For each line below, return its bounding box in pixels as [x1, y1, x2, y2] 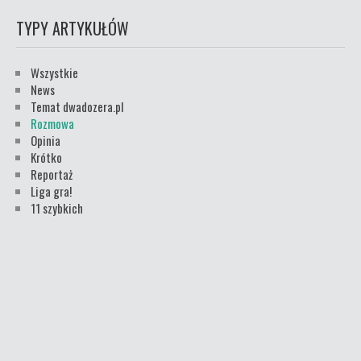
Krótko [31, 148, 62, 166]
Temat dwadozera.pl [31, 98, 123, 115]
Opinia [31, 131, 60, 149]
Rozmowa [31, 114, 74, 132]
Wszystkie [31, 64, 78, 81]
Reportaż [31, 165, 73, 183]
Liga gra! [31, 182, 72, 200]
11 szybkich [31, 199, 83, 217]
